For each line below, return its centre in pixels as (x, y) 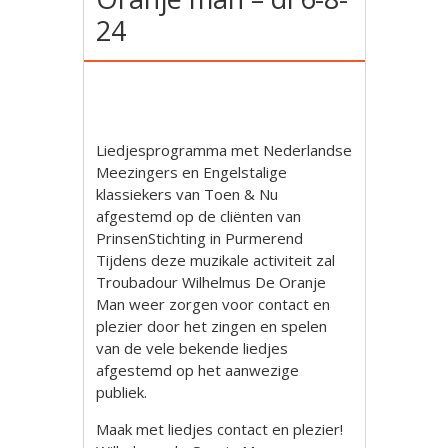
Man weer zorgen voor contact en (213, 304)
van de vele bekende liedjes (192, 348)
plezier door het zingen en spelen (212, 326)
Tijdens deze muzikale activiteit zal (216, 260)
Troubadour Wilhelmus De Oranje (211, 282)
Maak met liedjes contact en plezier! (220, 429)
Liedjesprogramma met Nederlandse (224, 150)
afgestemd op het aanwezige (198, 370)
